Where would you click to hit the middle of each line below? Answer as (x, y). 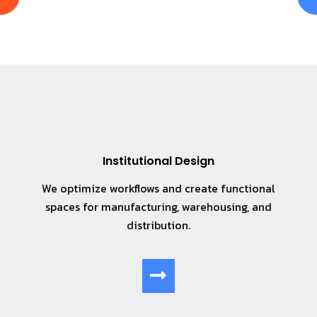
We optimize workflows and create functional (158, 188)
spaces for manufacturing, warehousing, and (158, 206)
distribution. (158, 225)
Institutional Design (158, 161)
